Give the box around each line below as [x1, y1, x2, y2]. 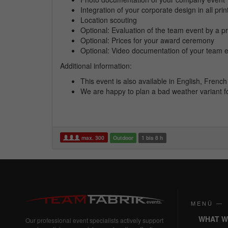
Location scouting [80, 14, 137, 25]
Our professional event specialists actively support [25, 216, 163, 225]
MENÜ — [190, 198, 223, 207]
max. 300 [80, 133, 105, 141]
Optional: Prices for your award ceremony [80, 35, 214, 45]
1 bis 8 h [141, 133, 163, 141]
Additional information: [60, 60, 132, 71]
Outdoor [112, 133, 133, 141]
